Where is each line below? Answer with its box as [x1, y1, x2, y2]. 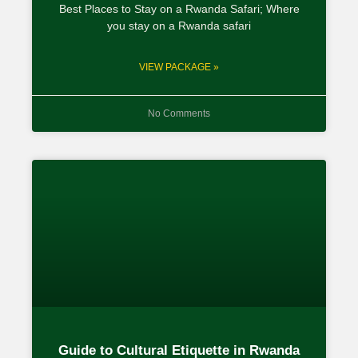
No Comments [148, 107, 210, 119]
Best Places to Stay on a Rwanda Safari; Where [58, 2, 300, 15]
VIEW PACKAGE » [139, 61, 219, 73]
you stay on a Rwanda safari [107, 18, 251, 32]
